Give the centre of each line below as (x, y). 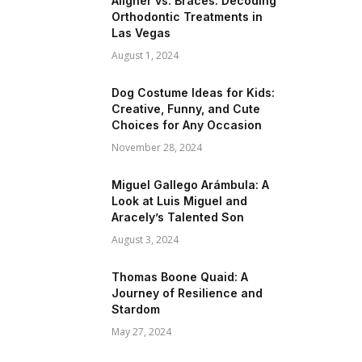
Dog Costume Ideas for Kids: (193, 93)
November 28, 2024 (157, 147)
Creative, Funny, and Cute (186, 109)
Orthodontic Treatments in (187, 17)
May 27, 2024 (141, 332)
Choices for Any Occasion (187, 125)
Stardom (136, 309)
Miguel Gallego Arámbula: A (190, 185)
